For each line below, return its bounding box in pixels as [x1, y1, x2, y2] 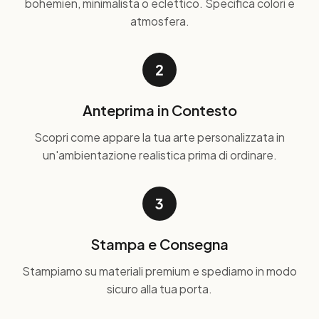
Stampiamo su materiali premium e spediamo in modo [22, 263, 297, 278]
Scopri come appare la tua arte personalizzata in [34, 130, 285, 145]
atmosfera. [130, 14, 189, 28]
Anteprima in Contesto [82, 101, 237, 119]
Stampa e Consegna [90, 235, 229, 253]
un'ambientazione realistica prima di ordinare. [42, 147, 277, 162]
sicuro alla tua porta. [107, 281, 212, 296]
